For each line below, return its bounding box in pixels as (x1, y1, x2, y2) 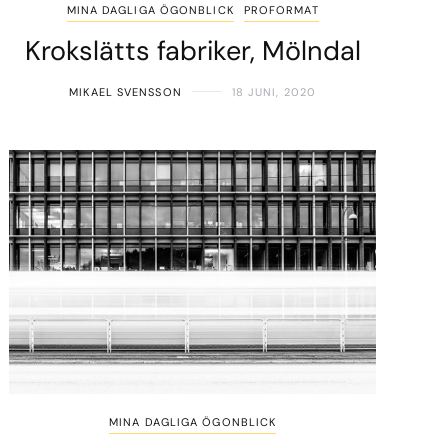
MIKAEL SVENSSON (69, 84, 182, 99)
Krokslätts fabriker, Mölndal (24, 32, 361, 68)
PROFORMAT (243, 2, 319, 17)
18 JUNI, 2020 (231, 84, 317, 99)
